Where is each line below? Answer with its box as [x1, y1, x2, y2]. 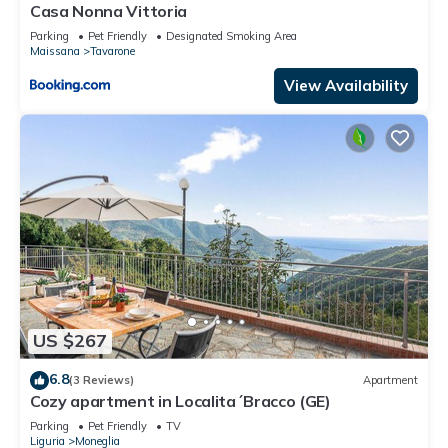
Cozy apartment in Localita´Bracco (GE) [30, 390, 331, 411]
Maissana [30, 44, 80, 59]
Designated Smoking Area [166, 29, 297, 44]
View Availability [284, 76, 408, 96]
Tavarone [90, 44, 135, 59]
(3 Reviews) [69, 373, 134, 388]
